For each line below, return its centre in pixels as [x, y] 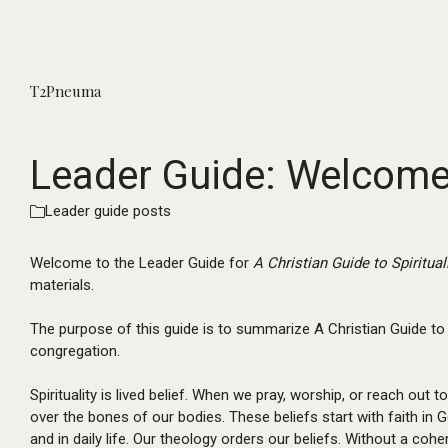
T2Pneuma [65, 91]
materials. [62, 285]
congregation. [75, 351]
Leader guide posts [108, 211]
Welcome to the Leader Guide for [141, 263]
